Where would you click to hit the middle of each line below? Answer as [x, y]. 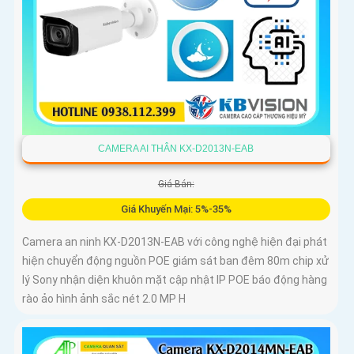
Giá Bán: [176, 185]
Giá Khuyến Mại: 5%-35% [176, 209]
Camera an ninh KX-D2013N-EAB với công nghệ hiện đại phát [175, 242]
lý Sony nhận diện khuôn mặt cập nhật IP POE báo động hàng [175, 280]
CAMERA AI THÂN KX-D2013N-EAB [176, 149]
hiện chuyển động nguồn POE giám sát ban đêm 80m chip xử [175, 261]
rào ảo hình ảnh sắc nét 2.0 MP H [104, 299]
